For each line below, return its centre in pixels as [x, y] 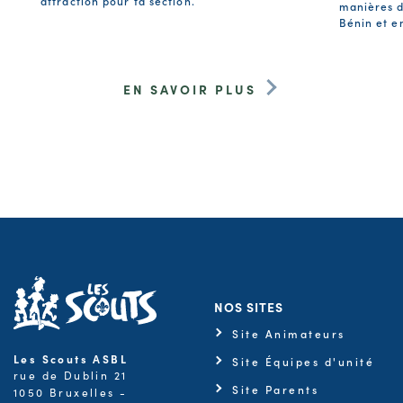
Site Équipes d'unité [303, 361]
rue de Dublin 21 [71, 375]
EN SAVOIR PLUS [189, 89]
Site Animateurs [289, 333]
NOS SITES [249, 306]
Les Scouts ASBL [71, 358]
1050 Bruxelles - [71, 392]
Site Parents [275, 389]
